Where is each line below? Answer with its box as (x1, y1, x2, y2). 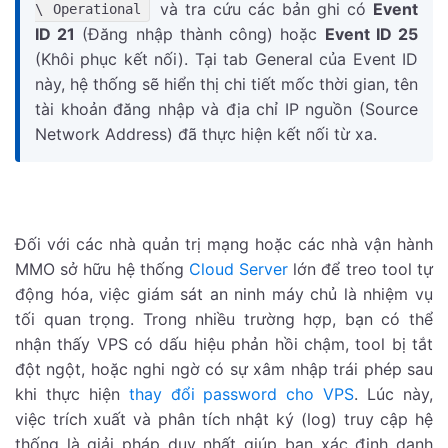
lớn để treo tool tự (288, 259, 434, 280)
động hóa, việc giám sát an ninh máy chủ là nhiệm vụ (15, 284, 433, 305)
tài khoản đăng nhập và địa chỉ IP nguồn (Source (35, 98, 418, 119)
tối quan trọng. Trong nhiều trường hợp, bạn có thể (15, 309, 433, 330)
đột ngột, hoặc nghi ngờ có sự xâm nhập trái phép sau (15, 359, 433, 380)
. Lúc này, (354, 384, 434, 405)
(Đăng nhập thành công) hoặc (75, 23, 325, 44)
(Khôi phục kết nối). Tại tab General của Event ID (35, 48, 418, 69)
